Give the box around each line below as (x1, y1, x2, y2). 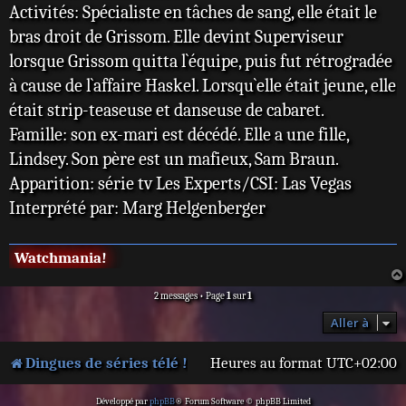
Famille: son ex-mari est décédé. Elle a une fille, (9, 124, 349, 146)
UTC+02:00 (326, 354, 397, 372)
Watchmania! (14, 249, 107, 267)
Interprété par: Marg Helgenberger (9, 198, 266, 219)
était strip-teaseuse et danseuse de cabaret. (9, 100, 324, 121)
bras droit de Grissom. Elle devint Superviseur (9, 26, 343, 48)
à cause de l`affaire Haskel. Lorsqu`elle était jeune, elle (9, 75, 396, 97)
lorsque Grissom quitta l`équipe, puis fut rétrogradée (9, 51, 392, 72)
